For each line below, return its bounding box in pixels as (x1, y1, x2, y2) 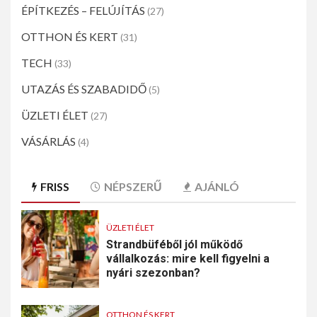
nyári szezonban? (106, 265, 200, 279)
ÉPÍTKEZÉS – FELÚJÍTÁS (21, 4, 145, 18)
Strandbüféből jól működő (106, 237, 243, 251)
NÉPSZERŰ (104, 180, 162, 194)
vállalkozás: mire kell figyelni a (106, 251, 270, 265)
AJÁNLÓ (195, 180, 239, 194)
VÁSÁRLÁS (21, 134, 76, 149)
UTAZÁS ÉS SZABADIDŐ (21, 82, 146, 96)
